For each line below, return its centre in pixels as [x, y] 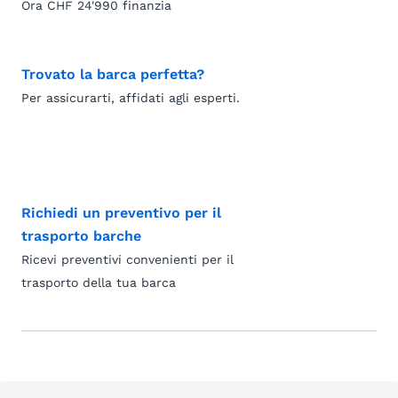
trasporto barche [81, 236]
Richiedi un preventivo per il [121, 213]
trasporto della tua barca [99, 283]
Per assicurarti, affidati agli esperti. [131, 98]
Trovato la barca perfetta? [113, 74]
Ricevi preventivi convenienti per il [127, 259]
